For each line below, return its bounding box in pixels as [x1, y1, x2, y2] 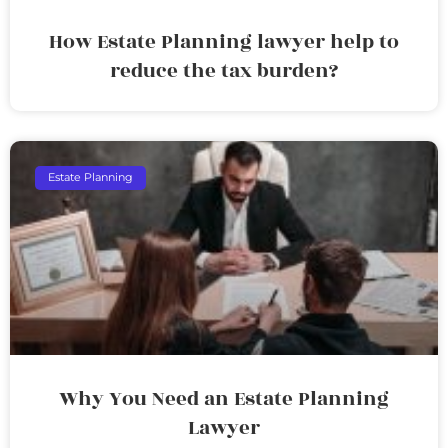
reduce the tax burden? [110, 55, 338, 86]
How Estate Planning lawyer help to [49, 26, 399, 57]
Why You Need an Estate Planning [59, 383, 389, 414]
